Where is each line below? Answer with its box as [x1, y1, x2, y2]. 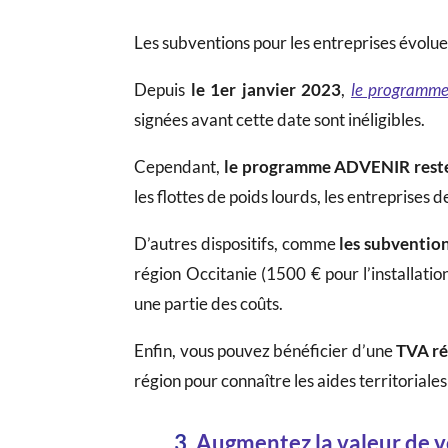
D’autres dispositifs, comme [134, 232, 340, 254]
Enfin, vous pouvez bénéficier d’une [134, 339, 396, 361]
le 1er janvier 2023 [190, 78, 342, 100]
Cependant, [134, 155, 225, 177]
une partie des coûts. [134, 292, 284, 314]
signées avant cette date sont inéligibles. [134, 108, 426, 130]
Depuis [134, 78, 191, 100]
